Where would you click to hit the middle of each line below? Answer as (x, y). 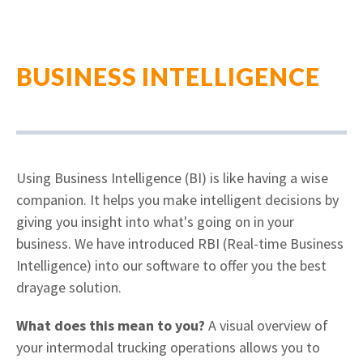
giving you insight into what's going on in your (155, 222)
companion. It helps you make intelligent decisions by (177, 200)
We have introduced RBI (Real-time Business (209, 243)
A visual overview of (267, 325)
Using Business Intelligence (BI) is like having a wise (172, 178)
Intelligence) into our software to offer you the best (171, 265)
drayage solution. (69, 287)
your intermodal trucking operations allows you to (168, 347)
